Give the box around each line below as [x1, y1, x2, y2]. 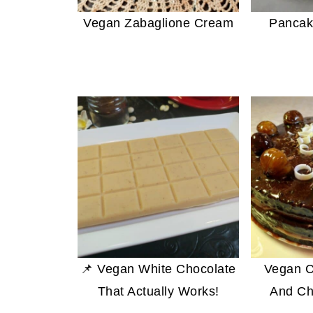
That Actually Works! [97, 284, 219, 298]
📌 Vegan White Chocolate [80, 261, 236, 276]
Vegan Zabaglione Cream [83, 15, 234, 30]
